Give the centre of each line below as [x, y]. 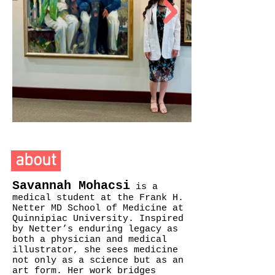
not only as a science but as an [98, 261]
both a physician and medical [90, 240]
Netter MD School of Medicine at [98, 208]
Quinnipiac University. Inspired [98, 219]
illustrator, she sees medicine [95, 250]
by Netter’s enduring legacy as [95, 229]
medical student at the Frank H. [98, 198]
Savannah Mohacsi [71, 186]
